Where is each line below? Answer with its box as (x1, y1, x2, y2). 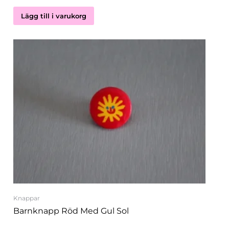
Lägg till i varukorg (21, 12, 86, 20)
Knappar (13, 194, 40, 202)
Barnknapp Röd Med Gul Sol (13, 206, 129, 216)
